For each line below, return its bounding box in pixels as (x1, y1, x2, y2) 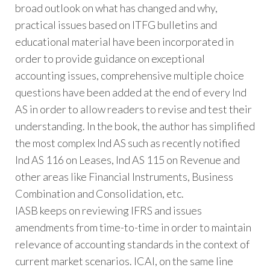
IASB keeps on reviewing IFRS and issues (15, 204, 202, 218)
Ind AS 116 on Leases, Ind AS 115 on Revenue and (15, 153, 240, 167)
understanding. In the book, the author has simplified (15, 119, 255, 133)
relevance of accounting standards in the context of (15, 237, 250, 251)
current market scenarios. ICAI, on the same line (15, 254, 233, 268)
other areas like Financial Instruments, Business (15, 170, 233, 184)
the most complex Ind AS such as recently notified (15, 136, 240, 150)
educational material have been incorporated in (15, 35, 234, 49)
